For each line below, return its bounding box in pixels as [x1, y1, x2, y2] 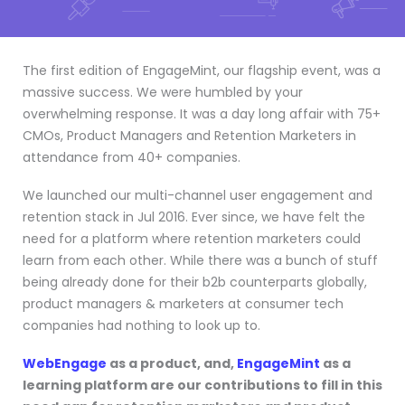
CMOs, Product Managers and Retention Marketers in [23, 127, 356, 145]
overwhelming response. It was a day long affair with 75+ [23, 105, 381, 123]
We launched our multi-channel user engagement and [23, 186, 372, 204]
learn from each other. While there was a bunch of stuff [23, 251, 378, 269]
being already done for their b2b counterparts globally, [23, 273, 367, 291]
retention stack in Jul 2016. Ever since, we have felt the [23, 208, 365, 226]
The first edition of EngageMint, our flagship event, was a [23, 61, 381, 80]
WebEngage [23, 354, 107, 372]
